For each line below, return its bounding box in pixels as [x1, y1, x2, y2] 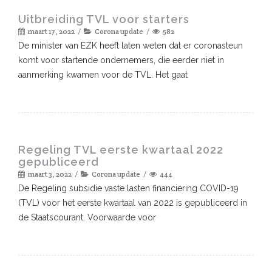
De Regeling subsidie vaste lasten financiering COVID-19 [18, 183, 239, 193]
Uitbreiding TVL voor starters [18, 12, 189, 25]
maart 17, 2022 [28, 26, 75, 36]
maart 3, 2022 [28, 169, 72, 178]
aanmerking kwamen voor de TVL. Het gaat [18, 69, 188, 80]
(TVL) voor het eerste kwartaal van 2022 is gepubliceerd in [18, 197, 247, 208]
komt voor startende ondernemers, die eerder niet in [18, 55, 224, 65]
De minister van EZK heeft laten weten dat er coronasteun [18, 40, 243, 50]
